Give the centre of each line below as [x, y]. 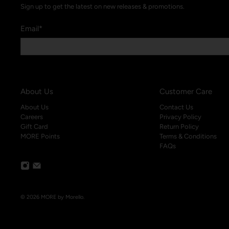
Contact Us [176, 107]
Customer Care [186, 92]
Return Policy [179, 127]
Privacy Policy [180, 117]
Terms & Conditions [188, 136]
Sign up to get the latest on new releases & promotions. [102, 7]
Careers [32, 117]
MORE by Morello [62, 197]
